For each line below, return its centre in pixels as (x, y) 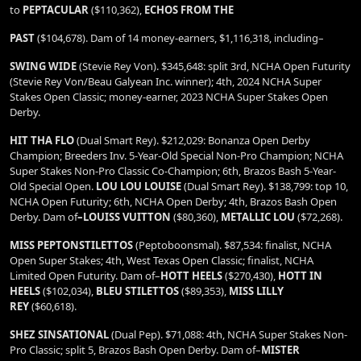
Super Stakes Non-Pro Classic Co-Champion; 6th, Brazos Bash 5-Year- (173, 171)
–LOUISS (100, 217)
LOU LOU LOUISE (140, 186)
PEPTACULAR (57, 10)
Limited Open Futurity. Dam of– (85, 276)
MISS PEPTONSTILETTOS (73, 245)
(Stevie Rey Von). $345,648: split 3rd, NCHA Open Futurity (215, 66)
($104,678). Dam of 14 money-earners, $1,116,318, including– (180, 38)
